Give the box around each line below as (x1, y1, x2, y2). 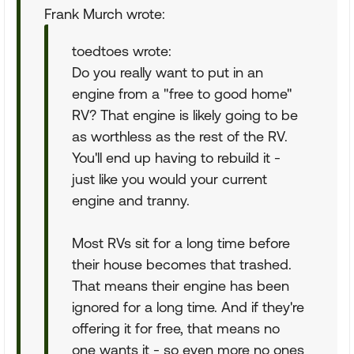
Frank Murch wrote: (44, 6, 165, 22)
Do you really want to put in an (72, 64, 263, 81)
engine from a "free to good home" (72, 85, 292, 102)
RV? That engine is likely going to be (72, 107, 298, 123)
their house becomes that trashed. (72, 256, 292, 273)
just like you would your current (72, 171, 267, 187)
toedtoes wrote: (72, 43, 171, 59)
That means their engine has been (72, 277, 289, 294)
